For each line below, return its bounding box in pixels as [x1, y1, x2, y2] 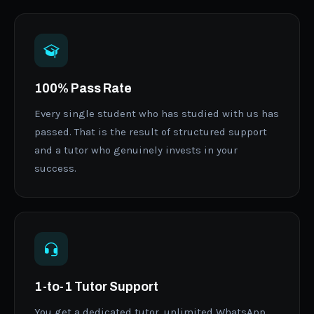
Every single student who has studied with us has [34, 107, 279, 120]
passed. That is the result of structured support [34, 125, 267, 138]
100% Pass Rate [34, 81, 132, 95]
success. [34, 161, 76, 175]
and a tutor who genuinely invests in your [34, 143, 238, 156]
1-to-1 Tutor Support [34, 280, 158, 294]
